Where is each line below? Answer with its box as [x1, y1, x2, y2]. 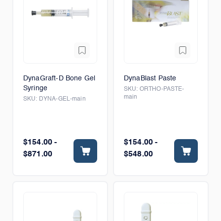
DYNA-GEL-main [38, 96, 86, 102]
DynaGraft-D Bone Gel [23, 75, 95, 82]
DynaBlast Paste [124, 75, 177, 82]
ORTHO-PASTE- [139, 86, 184, 92]
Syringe [23, 85, 48, 92]
